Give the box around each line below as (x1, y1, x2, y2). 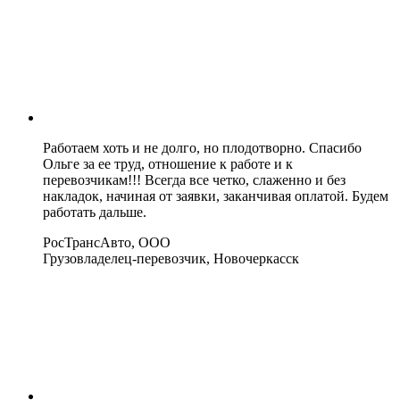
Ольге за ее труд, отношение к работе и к (43, 155, 293, 171)
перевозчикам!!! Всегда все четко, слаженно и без (43, 171, 346, 187)
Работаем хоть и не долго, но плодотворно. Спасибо (43, 139, 362, 155)
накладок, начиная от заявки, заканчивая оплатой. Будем (43, 187, 388, 204)
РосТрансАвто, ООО (43, 234, 171, 250)
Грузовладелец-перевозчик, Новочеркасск (43, 250, 299, 266)
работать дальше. (43, 204, 146, 220)
